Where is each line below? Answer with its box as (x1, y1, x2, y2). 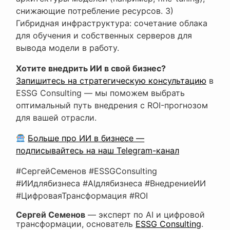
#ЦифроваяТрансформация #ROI (16, 190, 148, 201)
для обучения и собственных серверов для (16, 30, 192, 41)
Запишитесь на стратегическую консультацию (16, 75, 206, 86)
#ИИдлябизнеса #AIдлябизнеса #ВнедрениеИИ (16, 178, 206, 189)
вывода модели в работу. (16, 43, 119, 53)
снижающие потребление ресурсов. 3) (16, 6, 174, 16)
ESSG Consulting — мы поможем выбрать (16, 88, 185, 99)
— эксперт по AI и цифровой (85, 209, 205, 220)
